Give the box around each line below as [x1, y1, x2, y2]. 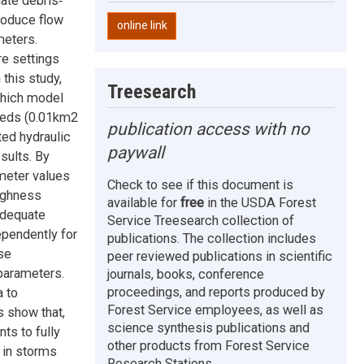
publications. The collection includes [107, 230, 317, 246]
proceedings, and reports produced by [107, 284, 326, 300]
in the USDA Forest [204, 194, 317, 210]
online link [116, 19, 167, 32]
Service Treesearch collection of [107, 212, 295, 228]
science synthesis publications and [107, 319, 310, 336]
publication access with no [107, 119, 310, 139]
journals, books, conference [107, 266, 265, 282]
